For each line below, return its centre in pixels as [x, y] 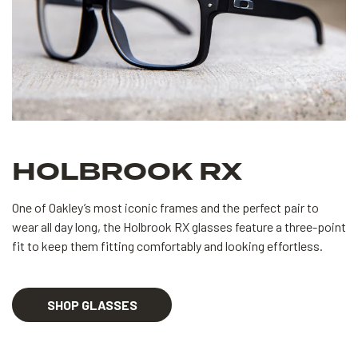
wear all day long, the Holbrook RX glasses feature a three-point [179, 226]
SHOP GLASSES [92, 304]
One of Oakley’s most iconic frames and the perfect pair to [165, 207]
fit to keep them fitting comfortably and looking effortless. [167, 245]
